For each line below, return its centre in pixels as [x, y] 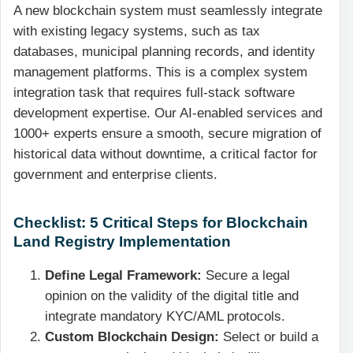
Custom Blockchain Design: [132, 337]
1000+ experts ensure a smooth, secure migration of [167, 133]
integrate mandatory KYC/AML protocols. [165, 317]
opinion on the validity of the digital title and [172, 296]
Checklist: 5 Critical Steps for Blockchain [161, 222]
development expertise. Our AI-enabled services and [168, 113]
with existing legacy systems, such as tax [137, 31]
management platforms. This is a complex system [160, 72]
